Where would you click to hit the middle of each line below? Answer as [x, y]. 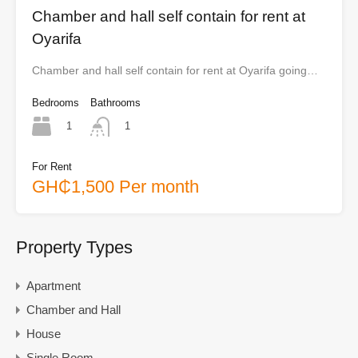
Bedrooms [56, 103]
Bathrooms [115, 103]
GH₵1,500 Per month [115, 186]
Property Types [74, 247]
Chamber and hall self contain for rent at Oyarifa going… [175, 71]
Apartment [54, 285]
